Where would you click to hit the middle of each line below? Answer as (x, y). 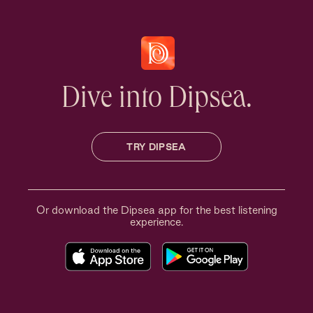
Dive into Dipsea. (156, 101)
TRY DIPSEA (156, 147)
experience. (156, 222)
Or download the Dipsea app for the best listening (156, 210)
